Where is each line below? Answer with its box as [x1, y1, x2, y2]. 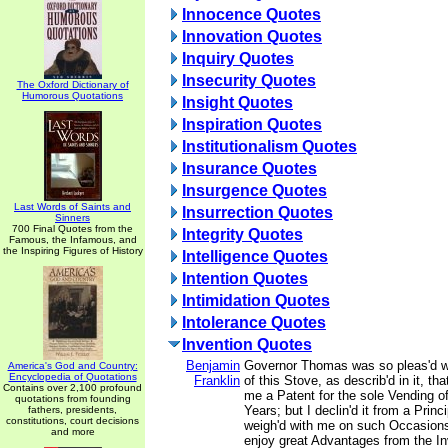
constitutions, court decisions [6, 415, 139, 426]
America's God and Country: [7, 360, 138, 371]
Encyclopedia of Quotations [8, 371, 137, 382]
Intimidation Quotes [182, 292, 330, 309]
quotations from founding [14, 393, 131, 404]
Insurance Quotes [182, 160, 317, 177]
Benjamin [186, 358, 240, 373]
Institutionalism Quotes [182, 138, 357, 155]
